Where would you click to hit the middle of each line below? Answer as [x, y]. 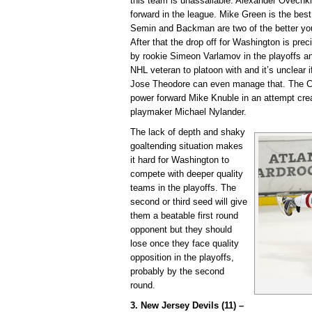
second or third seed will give [189, 201]
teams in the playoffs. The [183, 187]
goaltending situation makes [187, 146]
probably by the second [177, 271]
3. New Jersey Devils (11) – [187, 305]
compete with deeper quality [187, 173]
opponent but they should [181, 229]
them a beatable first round [184, 215]
